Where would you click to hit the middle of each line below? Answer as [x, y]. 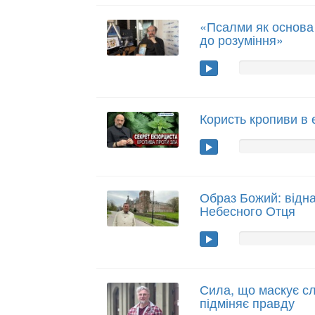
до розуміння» [242, 39]
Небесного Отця [248, 210]
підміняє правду [247, 302]
